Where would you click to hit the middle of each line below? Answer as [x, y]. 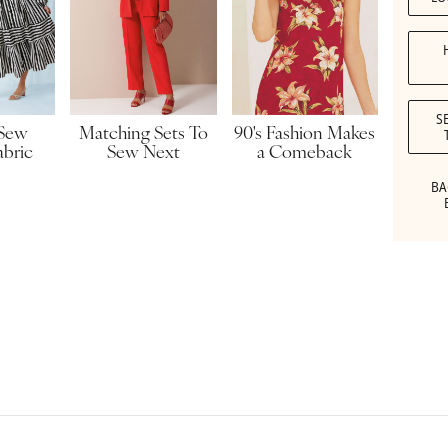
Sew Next [143, 154]
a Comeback [305, 153]
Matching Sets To [143, 135]
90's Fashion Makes [305, 134]
